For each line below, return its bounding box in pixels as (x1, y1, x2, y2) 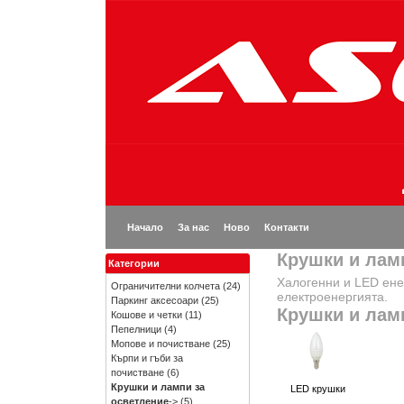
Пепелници (111, 324, 161, 335)
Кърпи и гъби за (111, 353, 183, 363)
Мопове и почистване (111, 338, 210, 349)
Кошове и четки (111, 309, 182, 320)
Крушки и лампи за (111, 381, 205, 392)
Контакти (264, 222, 309, 233)
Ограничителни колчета (111, 280, 220, 291)
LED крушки (290, 383, 345, 394)
